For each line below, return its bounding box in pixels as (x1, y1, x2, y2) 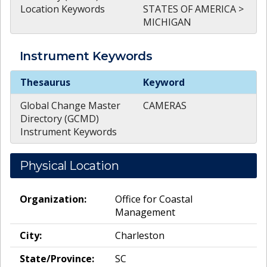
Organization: (20, 193, 86, 206)
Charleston (115, 229, 164, 243)
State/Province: (20, 252, 94, 266)
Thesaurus (20, 76, 70, 89)
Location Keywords (20, 2, 105, 16)
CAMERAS (143, 99, 187, 113)
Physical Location (20, 159, 119, 173)
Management (115, 206, 175, 219)
